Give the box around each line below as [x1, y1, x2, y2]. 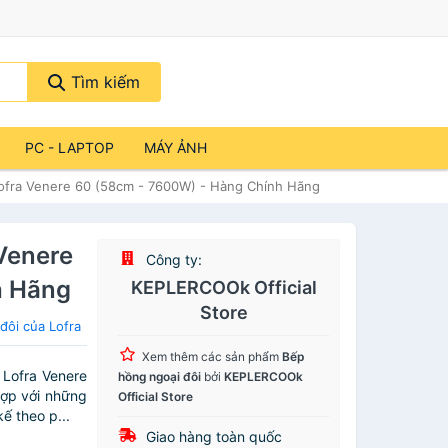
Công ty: [142, 251, 203, 268]
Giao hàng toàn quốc [142, 428, 283, 445]
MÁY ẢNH [144, 139, 207, 156]
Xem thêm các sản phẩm [142, 349, 283, 364]
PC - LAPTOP [25, 139, 114, 156]
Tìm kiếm [65, 72, 140, 92]
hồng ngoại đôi [118, 369, 202, 384]
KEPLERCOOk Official [130, 277, 317, 298]
